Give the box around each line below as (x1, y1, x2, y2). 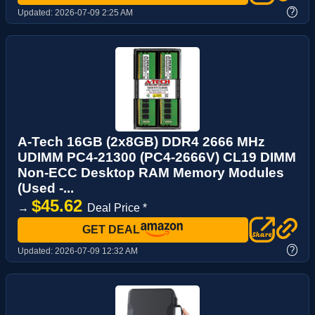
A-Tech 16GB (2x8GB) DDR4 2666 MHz (18, 134, 265, 150)
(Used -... (18, 181, 74, 196)
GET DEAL (82, 224, 140, 236)
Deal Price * (87, 202, 147, 214)
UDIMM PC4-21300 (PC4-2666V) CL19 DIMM (18, 150, 296, 165)
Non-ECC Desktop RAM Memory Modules (18, 165, 284, 181)
